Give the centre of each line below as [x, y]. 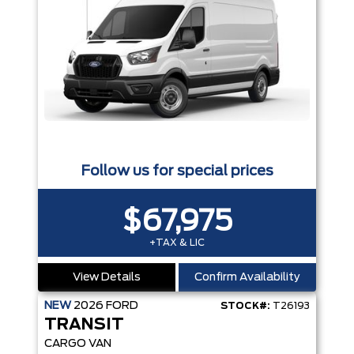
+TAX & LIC [177, 243]
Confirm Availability [247, 278]
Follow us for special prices [177, 172]
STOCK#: [245, 306]
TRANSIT [84, 325]
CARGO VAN [78, 344]
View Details [107, 278]
